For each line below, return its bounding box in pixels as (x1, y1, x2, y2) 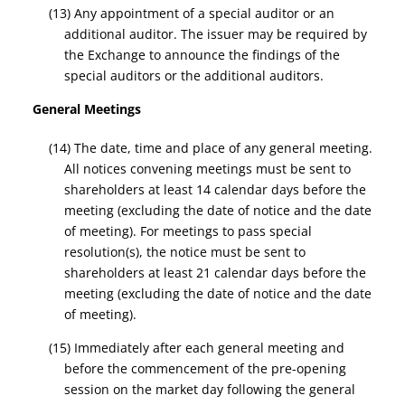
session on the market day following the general (64, 381, 356, 398)
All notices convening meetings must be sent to (64, 160, 352, 177)
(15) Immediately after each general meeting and (48, 339, 344, 356)
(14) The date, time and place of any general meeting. (48, 139, 372, 156)
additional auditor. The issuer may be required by (64, 25, 368, 42)
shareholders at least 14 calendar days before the (64, 181, 367, 198)
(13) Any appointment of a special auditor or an (48, 5, 334, 22)
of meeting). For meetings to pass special (64, 222, 313, 240)
